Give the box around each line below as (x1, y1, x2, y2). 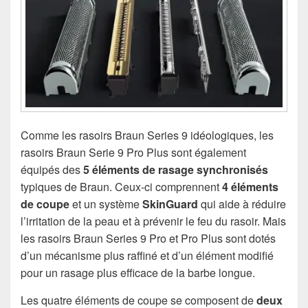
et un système (69, 195, 142, 212)
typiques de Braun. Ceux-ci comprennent (21, 178, 222, 195)
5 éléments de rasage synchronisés (83, 161, 268, 177)
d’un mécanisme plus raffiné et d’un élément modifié (21, 247, 274, 263)
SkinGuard (142, 195, 198, 212)
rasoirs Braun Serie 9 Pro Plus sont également (21, 144, 246, 160)
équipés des (21, 161, 83, 177)
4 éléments (222, 178, 278, 195)
